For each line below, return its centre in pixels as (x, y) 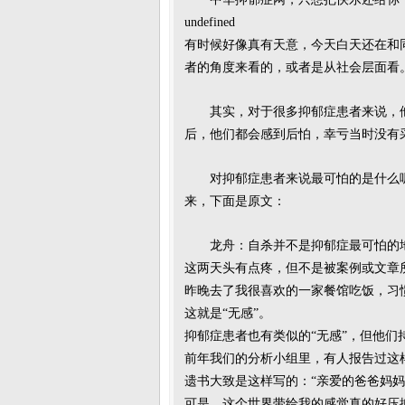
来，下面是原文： (235, 201)
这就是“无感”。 (228, 313)
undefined (210, 22)
